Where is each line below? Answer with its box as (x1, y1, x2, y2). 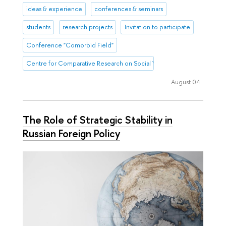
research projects (62, 23, 112, 32)
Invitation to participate (124, 23, 190, 32)
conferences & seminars (94, 5, 163, 14)
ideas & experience (26, 5, 83, 14)
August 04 (171, 77, 200, 87)
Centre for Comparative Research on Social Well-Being (26, 59, 184, 68)
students (26, 23, 51, 32)
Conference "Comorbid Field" (26, 41, 114, 50)
